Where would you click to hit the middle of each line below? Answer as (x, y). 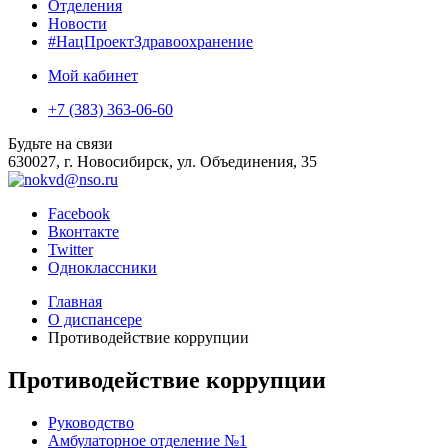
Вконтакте (83, 231)
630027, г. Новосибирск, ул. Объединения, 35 (162, 161)
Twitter (70, 249)
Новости (77, 23)
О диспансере (95, 319)
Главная (75, 301)
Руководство (91, 422)
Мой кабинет (93, 75)
